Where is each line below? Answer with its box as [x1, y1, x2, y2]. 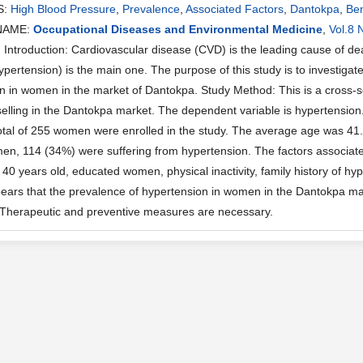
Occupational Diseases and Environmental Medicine [33, 23, 322, 36]
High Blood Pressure [11, 2, 116, 15]
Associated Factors [186, 2, 284, 15]
